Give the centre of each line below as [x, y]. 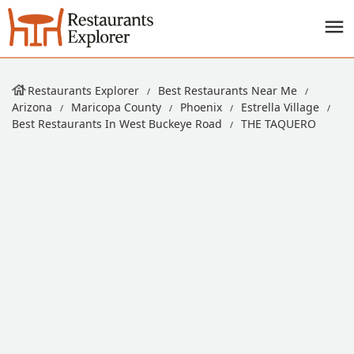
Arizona [32, 107]
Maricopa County [116, 107]
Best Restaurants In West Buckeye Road [117, 124]
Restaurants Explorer [83, 90]
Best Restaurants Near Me [228, 90]
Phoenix [201, 107]
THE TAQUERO [279, 124]
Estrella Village [280, 107]
